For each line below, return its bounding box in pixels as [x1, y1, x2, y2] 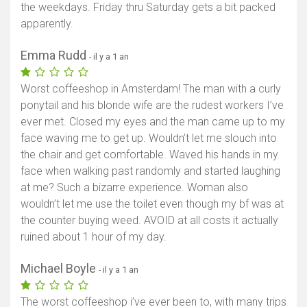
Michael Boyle [21, 260, 99, 275]
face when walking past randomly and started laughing [21, 164, 280, 177]
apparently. [21, 16, 73, 30]
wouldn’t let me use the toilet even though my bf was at [21, 197, 284, 210]
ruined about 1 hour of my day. [21, 230, 167, 243]
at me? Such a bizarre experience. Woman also [21, 180, 248, 194]
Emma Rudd [21, 47, 89, 62]
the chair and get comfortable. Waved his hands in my [21, 147, 278, 161]
